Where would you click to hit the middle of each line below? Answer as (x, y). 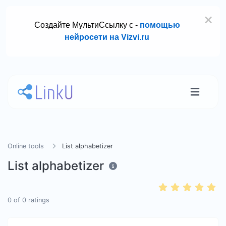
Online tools (26, 146)
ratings (38, 200)
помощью (160, 25)
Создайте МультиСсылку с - (87, 25)
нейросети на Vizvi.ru (107, 37)
